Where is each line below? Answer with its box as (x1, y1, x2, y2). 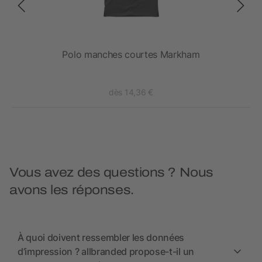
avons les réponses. (9, 183, 134, 198)
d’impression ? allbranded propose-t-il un (18, 246, 194, 258)
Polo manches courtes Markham (62, 49, 200, 61)
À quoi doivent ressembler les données (18, 232, 185, 244)
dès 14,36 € (109, 87, 153, 98)
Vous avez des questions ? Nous (9, 166, 213, 180)
